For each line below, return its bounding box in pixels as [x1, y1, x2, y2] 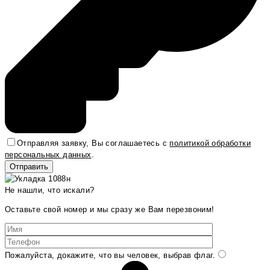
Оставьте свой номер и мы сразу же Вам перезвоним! [5, 204, 215, 214]
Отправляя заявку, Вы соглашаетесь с [17, 138, 170, 148]
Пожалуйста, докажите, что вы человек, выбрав [5, 250, 192, 260]
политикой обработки [169, 138, 251, 148]
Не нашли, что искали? [5, 185, 95, 195]
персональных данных [5, 149, 92, 159]
